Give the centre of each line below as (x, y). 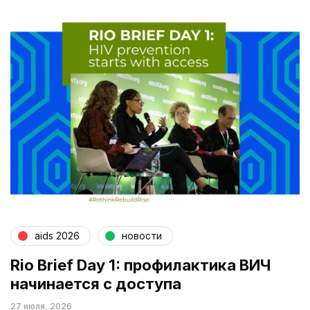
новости (142, 236)
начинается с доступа (96, 283)
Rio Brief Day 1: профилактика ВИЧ (140, 265)
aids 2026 (57, 236)
